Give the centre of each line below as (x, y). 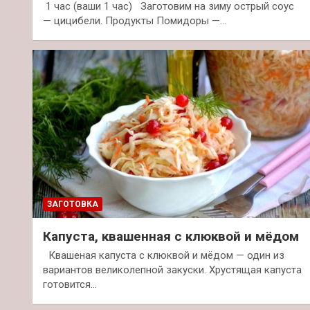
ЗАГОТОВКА (73, 204)
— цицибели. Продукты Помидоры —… (135, 20)
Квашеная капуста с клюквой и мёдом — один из (164, 255)
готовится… (70, 284)
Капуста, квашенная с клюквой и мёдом (171, 236)
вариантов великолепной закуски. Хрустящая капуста (172, 270)
